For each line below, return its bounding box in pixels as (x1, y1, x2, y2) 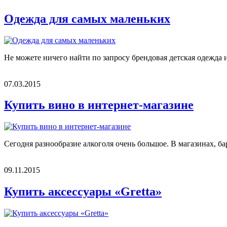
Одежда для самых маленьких (4, 12, 170, 25)
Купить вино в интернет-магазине (4, 98, 194, 112)
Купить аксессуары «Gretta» (4, 185, 162, 199)
